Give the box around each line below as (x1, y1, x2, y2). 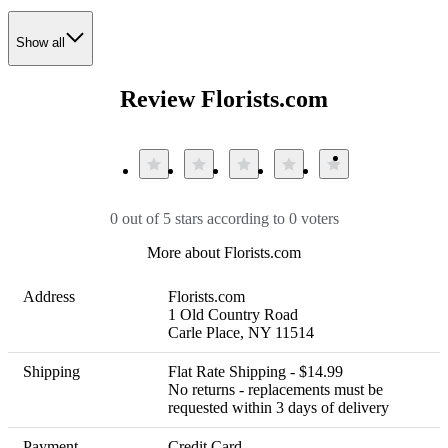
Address (23, 288, 75, 306)
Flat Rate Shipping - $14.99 (168, 363, 347, 381)
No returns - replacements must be (168, 381, 383, 399)
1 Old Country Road (168, 306, 298, 324)
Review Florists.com (120, 86, 328, 113)
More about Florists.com (147, 244, 301, 262)
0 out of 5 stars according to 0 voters (109, 210, 339, 228)
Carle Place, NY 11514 (168, 324, 314, 342)
